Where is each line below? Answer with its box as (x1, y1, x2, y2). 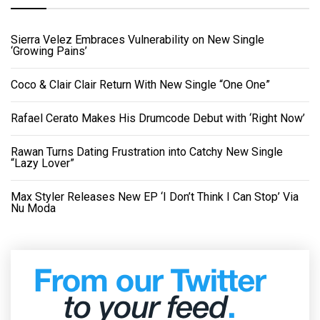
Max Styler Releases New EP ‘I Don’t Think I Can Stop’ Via (11, 190, 299, 204)
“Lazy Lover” (11, 156, 74, 171)
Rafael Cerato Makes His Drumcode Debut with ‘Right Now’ (11, 111, 305, 126)
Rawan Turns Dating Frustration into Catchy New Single (11, 145, 283, 159)
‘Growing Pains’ (11, 44, 87, 59)
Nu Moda (11, 201, 56, 216)
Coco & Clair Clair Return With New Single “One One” (11, 78, 270, 92)
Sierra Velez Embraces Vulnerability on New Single (11, 33, 264, 47)
